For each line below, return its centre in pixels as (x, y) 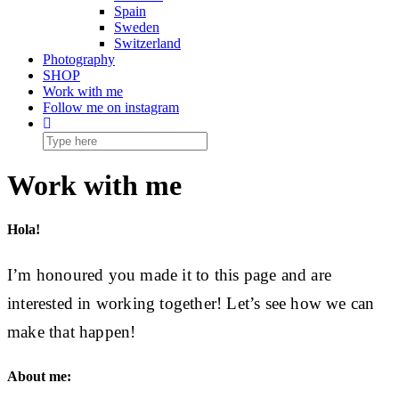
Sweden (137, 27)
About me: (39, 377)
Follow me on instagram (111, 107)
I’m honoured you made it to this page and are (170, 274)
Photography (79, 59)
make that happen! (72, 331)
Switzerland (147, 43)
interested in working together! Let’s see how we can (191, 303)
